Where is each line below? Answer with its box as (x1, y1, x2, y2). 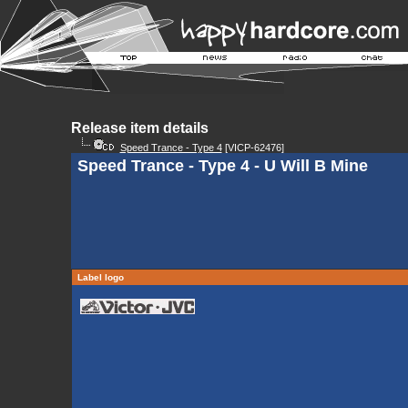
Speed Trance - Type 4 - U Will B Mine (76, 157, 368, 175)
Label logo (74, 272, 127, 282)
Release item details (70, 120, 209, 136)
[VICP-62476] (221, 142, 284, 153)
